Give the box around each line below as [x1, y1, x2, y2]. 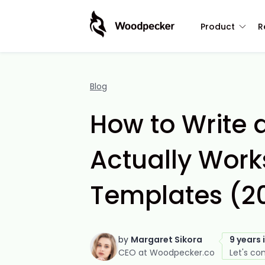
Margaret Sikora [131, 234, 202, 245]
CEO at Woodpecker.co [118, 247, 215, 258]
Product [201, 20, 235, 33]
